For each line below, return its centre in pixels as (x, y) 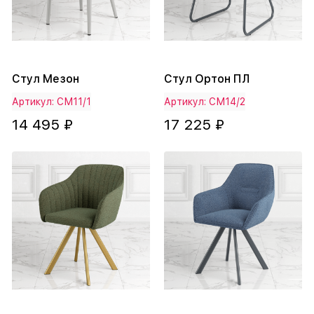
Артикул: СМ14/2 (205, 102)
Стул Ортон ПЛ (207, 79)
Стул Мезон (46, 79)
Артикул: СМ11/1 (52, 102)
